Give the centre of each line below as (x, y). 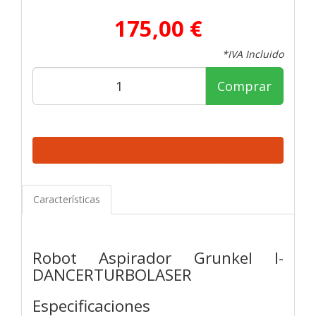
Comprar (244, 86)
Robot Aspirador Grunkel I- (158, 257)
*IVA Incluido (253, 54)
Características (67, 199)
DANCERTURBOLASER (112, 274)
